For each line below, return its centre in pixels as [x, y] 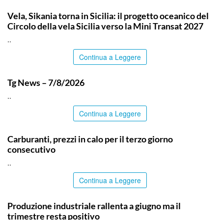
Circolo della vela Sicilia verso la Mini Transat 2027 [105, 26]
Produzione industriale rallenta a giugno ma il [94, 206]
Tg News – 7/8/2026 [46, 82]
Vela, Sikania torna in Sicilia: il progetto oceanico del [108, 15]
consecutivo [31, 149]
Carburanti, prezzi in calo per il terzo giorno [90, 139]
